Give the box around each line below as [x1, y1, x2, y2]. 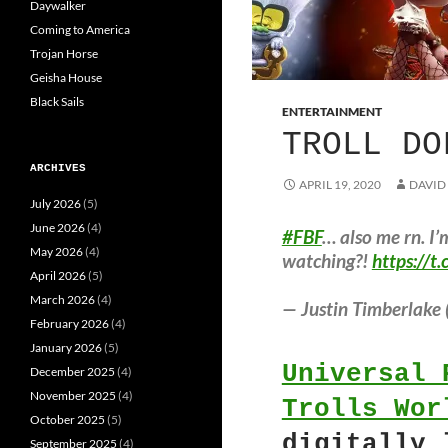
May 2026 [30, 243, 83, 259]
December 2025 [30, 363, 115, 379]
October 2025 [30, 411, 105, 427]
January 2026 [30, 339, 102, 355]
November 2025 [30, 387, 116, 403]
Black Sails [30, 93, 84, 109]
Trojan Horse [30, 45, 98, 61]
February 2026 [30, 315, 109, 331]
